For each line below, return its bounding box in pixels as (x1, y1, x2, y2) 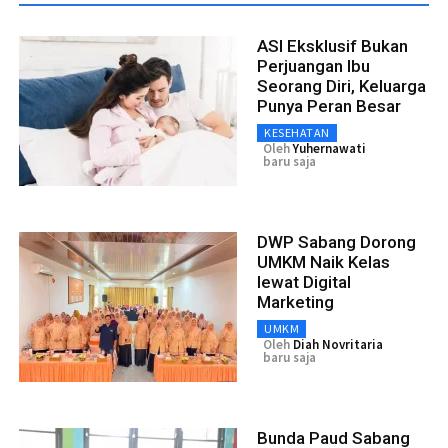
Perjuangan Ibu (257, 55, 370, 76)
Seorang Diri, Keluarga (257, 75, 426, 96)
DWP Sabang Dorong (257, 231, 416, 252)
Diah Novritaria (293, 335, 383, 353)
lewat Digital (257, 271, 351, 292)
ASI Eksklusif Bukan (257, 35, 408, 56)
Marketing (257, 291, 334, 312)
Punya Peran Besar (257, 95, 401, 116)
